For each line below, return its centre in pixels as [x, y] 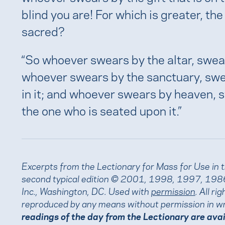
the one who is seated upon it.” [101, 110]
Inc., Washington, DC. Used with [86, 191]
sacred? [43, 30]
